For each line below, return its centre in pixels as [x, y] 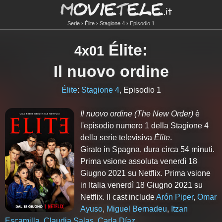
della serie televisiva [117, 138]
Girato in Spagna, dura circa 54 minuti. [148, 149]
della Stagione [177, 126]
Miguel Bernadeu [137, 209]
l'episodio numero [113, 126]
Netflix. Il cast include [118, 197]
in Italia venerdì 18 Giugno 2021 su [142, 185]
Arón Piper [175, 197]
